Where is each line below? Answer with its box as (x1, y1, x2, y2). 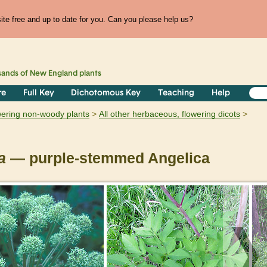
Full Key (23, 89, 54, 98)
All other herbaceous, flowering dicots (99, 109, 240, 119)
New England (30, 70, 78, 78)
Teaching (158, 89, 195, 98)
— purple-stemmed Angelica (6, 150, 210, 167)
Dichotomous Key (71, 89, 141, 98)
